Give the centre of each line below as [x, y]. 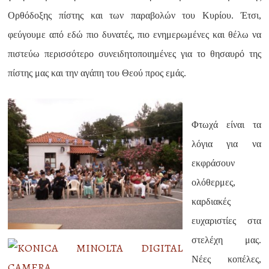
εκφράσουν [213, 163]
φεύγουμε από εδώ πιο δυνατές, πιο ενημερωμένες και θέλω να [134, 35]
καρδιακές [211, 201]
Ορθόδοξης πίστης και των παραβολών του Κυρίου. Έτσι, [134, 15]
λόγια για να [226, 144]
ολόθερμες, [214, 182]
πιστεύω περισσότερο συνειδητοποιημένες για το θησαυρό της [134, 54]
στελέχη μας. [226, 240]
